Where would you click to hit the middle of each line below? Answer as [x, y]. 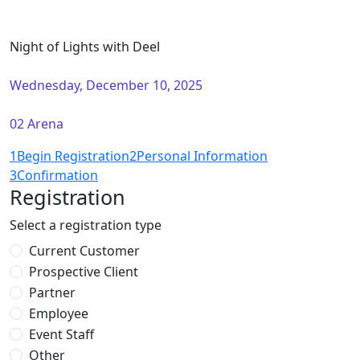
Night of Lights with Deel [85, 47]
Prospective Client [84, 272]
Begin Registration [73, 156]
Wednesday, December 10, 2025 [106, 85]
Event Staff [61, 334]
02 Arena [37, 124]
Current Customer [84, 251]
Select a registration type [86, 225]
